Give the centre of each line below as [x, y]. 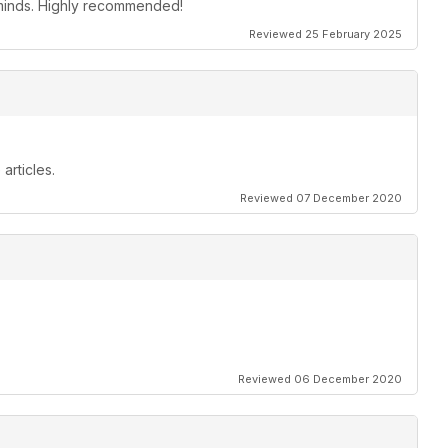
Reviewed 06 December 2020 [320, 379]
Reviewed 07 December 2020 [321, 198]
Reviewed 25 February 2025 [325, 34]
